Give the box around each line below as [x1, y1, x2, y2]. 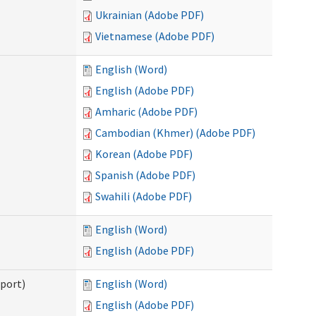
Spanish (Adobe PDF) [95, 168, 195, 182]
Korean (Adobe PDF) [95, 147, 193, 161]
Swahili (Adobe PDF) [95, 189, 192, 203]
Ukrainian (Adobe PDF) [95, 8, 204, 22]
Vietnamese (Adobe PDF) [95, 29, 214, 43]
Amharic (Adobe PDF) [95, 104, 197, 119]
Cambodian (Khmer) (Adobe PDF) [95, 126, 255, 140]
